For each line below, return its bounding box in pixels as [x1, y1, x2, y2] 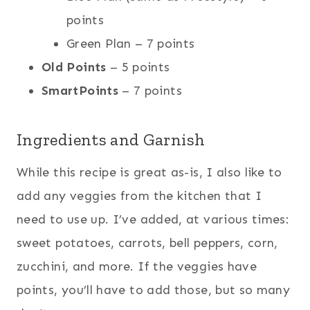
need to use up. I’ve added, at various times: [17, 211, 290, 227]
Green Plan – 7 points [66, 35, 195, 51]
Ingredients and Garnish [17, 129, 206, 149]
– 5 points [106, 59, 170, 75]
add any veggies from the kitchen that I [17, 188, 262, 203]
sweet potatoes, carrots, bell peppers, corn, [17, 235, 278, 250]
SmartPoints [42, 82, 118, 98]
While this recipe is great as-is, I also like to [17, 164, 282, 180]
